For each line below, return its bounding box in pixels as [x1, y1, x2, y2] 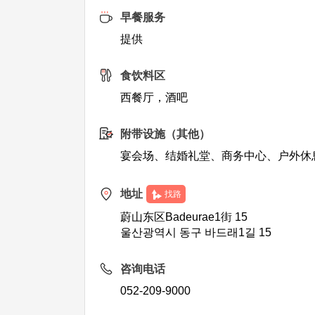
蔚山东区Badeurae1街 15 [120, 211, 248, 223]
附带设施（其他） [120, 128, 211, 140]
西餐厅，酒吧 [120, 91, 188, 103]
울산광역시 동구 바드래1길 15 [120, 226, 272, 238]
